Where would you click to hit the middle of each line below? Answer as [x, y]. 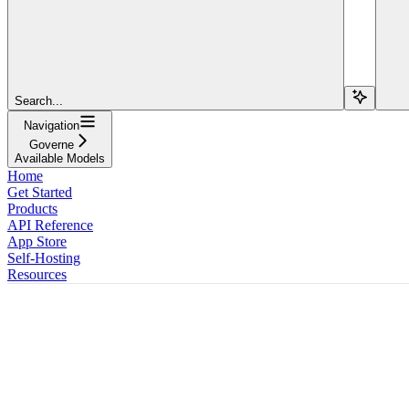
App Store [37, 241]
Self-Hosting [44, 257]
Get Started [40, 192]
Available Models [60, 158]
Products [32, 208]
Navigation [52, 125]
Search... [39, 100]
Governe [52, 144]
